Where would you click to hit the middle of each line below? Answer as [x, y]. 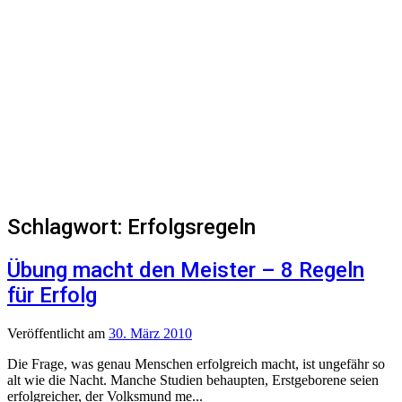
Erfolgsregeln [192, 227]
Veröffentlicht [48, 333]
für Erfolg [52, 295]
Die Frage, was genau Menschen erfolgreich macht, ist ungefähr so [196, 363]
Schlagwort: [67, 227]
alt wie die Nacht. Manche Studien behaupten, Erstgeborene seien [193, 380]
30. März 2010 [150, 333]
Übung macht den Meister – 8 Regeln [186, 270]
